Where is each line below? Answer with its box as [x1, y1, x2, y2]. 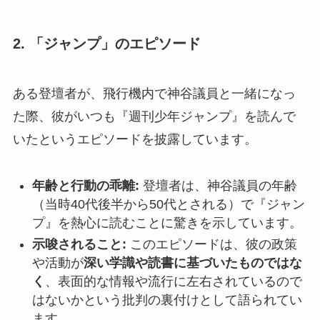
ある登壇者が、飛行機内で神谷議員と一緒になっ [12, 86, 296, 101]
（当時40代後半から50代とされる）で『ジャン [31, 196, 305, 211]
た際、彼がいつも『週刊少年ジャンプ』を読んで [12, 109, 296, 124]
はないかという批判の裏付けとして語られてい [31, 293, 302, 308]
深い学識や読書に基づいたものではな [83, 256, 302, 271]
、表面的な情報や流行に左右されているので [44, 274, 302, 289]
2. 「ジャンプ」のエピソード [12, 36, 201, 52]
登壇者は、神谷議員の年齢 [139, 178, 297, 193]
